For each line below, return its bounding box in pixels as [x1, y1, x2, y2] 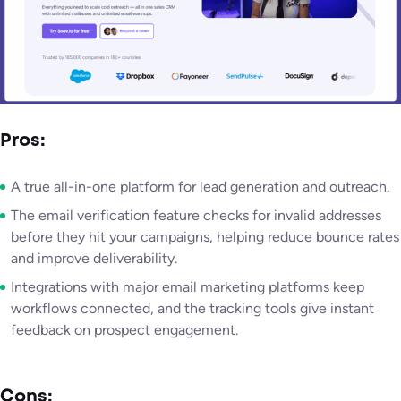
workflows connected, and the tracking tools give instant [11, 300, 374, 318]
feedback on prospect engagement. [11, 321, 238, 339]
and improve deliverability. [11, 250, 177, 268]
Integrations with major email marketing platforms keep [11, 278, 364, 296]
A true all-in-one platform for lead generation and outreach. [11, 178, 389, 196]
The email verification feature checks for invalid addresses [11, 207, 381, 225]
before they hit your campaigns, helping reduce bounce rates [11, 228, 399, 246]
